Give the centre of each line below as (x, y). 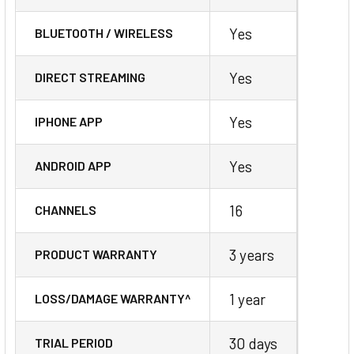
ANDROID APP (73, 166)
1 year (247, 299)
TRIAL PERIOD (74, 343)
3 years (252, 255)
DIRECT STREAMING (90, 77)
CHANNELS (66, 210)
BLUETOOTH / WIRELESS (104, 33)
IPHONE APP (69, 122)
